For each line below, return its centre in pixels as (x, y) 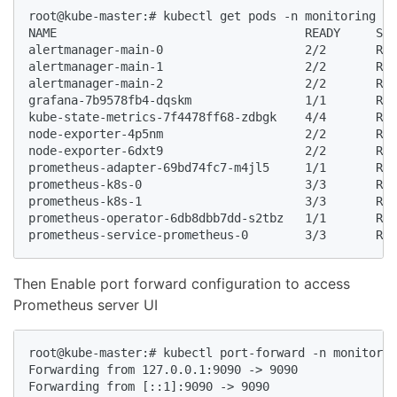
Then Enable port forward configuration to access (182, 284)
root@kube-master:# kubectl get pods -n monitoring (202, 16)
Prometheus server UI (86, 305)
